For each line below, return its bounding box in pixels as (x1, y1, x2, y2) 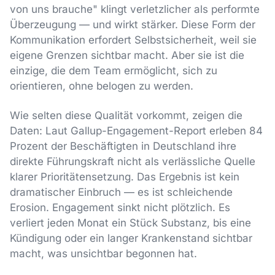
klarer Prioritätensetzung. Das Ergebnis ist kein (10, 171, 239, 184)
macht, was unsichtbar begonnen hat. (10, 247, 197, 260)
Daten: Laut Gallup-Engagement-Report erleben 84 (10, 125, 263, 137)
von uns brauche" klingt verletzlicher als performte (10, 2, 260, 15)
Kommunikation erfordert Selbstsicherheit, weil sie (10, 33, 257, 46)
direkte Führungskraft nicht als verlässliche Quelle (10, 155, 255, 168)
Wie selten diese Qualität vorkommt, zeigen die (10, 109, 242, 122)
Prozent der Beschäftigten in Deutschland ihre (10, 140, 236, 153)
